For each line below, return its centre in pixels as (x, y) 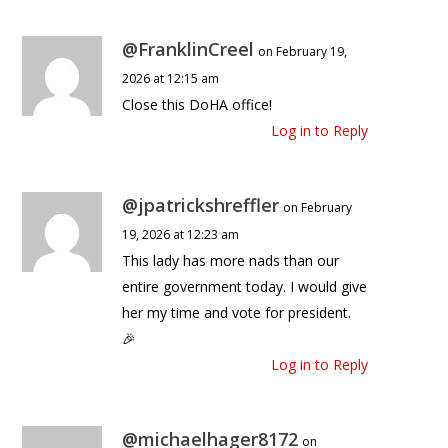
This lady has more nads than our (231, 261)
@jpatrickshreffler (201, 205)
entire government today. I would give (245, 287)
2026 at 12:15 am (171, 79)
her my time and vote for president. (237, 313)
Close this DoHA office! (197, 105)
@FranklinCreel (188, 49)
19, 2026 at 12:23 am (181, 235)
